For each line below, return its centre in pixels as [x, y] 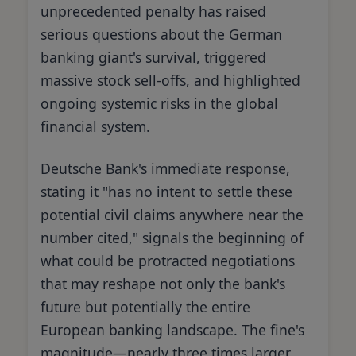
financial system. [95, 126]
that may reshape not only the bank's [163, 283]
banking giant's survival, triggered [153, 57]
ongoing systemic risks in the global [159, 103]
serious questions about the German [161, 34]
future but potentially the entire [145, 306]
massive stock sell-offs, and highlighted [170, 80]
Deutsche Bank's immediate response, [165, 168]
